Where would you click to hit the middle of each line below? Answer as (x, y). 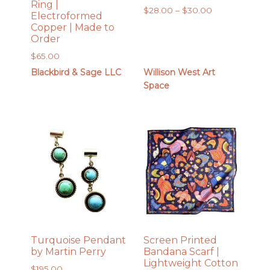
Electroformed (67, 16)
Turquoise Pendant (79, 240)
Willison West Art (179, 73)
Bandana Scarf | (181, 251)
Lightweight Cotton (190, 263)
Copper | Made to (73, 28)
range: (224, 23)
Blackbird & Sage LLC (76, 73)
